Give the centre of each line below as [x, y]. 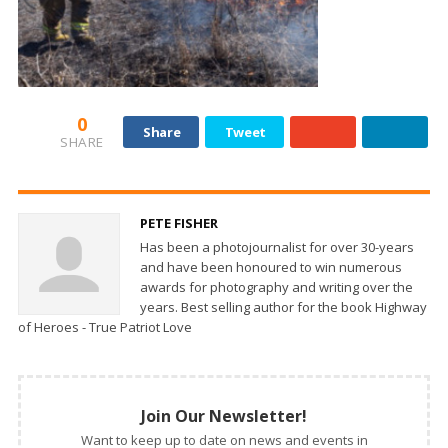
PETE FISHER [179, 222]
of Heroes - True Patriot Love [105, 326]
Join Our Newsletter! [224, 415]
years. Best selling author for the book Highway [283, 306]
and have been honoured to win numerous [271, 266]
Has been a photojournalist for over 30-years [277, 246]
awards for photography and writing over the [276, 286]
